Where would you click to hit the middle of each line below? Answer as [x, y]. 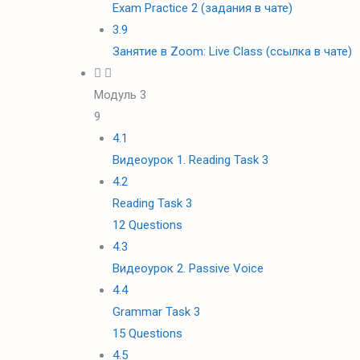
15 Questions [147, 333]
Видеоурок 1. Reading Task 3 [190, 160]
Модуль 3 [120, 95]
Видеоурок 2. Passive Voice [188, 268]
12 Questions [147, 225]
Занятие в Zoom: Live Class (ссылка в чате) [232, 51]
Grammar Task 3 [156, 312]
